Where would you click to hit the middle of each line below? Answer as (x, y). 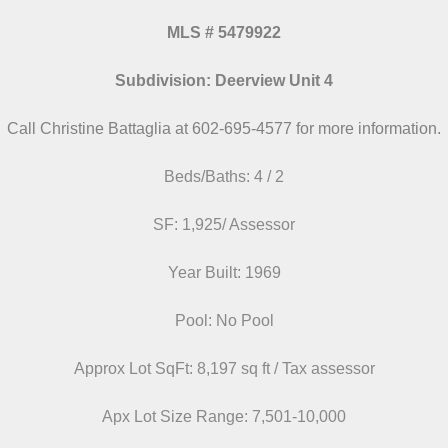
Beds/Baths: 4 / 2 (224, 176)
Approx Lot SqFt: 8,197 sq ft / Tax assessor (224, 368)
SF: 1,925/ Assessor (224, 224)
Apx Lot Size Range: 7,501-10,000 (224, 416)
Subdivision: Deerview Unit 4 (224, 80)
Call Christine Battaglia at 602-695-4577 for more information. (224, 128)
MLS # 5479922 (224, 32)
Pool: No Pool (224, 320)
